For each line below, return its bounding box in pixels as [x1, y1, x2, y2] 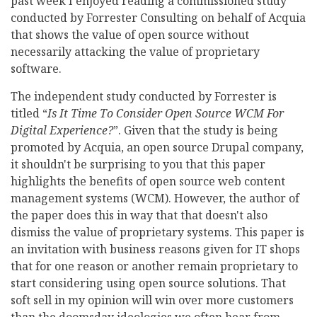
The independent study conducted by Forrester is [11, 88, 277, 105]
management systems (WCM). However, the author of [11, 190, 299, 207]
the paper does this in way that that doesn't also [11, 207, 267, 224]
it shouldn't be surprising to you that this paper [11, 156, 265, 173]
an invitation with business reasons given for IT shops [11, 241, 300, 258]
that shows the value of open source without [11, 27, 249, 43]
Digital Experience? [11, 122, 113, 139]
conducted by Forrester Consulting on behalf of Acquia [11, 10, 306, 26]
